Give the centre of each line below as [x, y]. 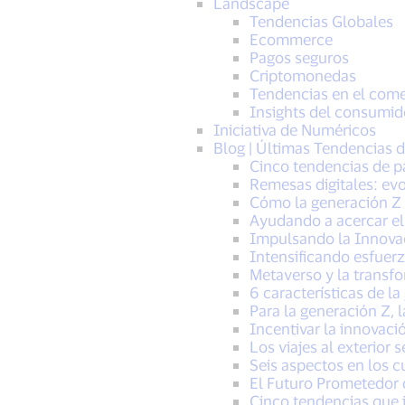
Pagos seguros [299, 57]
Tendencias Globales [321, 21]
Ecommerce [291, 39]
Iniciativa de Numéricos [294, 129]
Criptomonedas [302, 75]
